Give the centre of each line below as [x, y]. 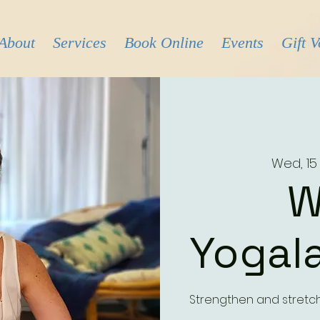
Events [242, 42]
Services [80, 42]
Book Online [164, 42]
